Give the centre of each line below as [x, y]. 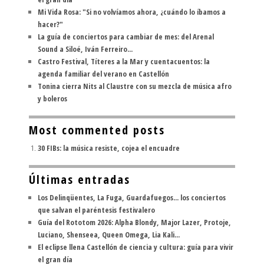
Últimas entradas [80, 179]
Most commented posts [97, 130]
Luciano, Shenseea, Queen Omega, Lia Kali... [109, 234]
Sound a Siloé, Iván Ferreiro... [85, 49]
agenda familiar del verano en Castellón [103, 73]
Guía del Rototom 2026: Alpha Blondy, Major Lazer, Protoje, [134, 222]
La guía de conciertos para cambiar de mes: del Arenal [126, 36]
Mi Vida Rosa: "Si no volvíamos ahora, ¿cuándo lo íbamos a [132, 11]
